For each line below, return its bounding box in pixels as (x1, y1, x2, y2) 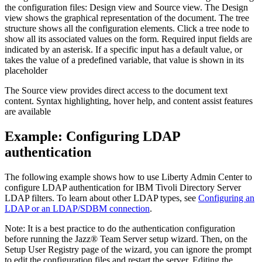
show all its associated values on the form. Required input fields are (5, 34, 252, 44)
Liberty (161, 172, 188, 182)
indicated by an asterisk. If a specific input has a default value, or (5, 44, 242, 55)
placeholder (5, 65, 47, 76)
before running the (5, 234, 75, 244)
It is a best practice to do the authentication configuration (25, 223, 235, 234)
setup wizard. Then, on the (147, 234, 247, 244)
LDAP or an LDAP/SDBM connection (5, 204, 150, 214)
